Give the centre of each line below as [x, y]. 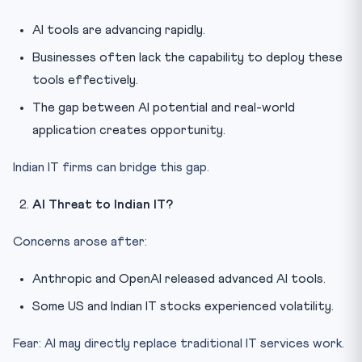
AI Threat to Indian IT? [103, 204]
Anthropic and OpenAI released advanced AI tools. [179, 278]
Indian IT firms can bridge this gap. [111, 167]
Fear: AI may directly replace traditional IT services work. [179, 343]
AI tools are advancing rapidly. [119, 29]
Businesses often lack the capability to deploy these [187, 57]
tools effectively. [85, 80]
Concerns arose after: [80, 241]
